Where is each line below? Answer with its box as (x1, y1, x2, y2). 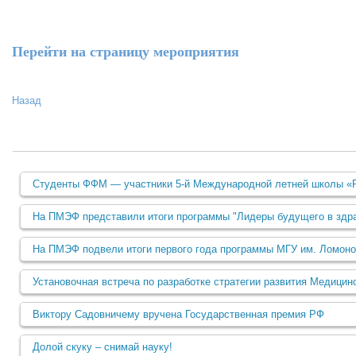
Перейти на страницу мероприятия (12, 41, 239, 61)
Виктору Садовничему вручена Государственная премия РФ (33, 308, 324, 320)
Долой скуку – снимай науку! (33, 341, 172, 353)
